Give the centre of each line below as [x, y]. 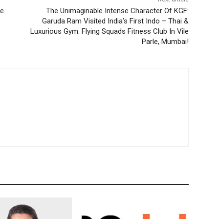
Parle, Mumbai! [165, 42]
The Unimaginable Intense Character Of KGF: [117, 11]
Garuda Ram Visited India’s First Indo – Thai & [115, 21]
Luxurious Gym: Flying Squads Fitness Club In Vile [109, 32]
